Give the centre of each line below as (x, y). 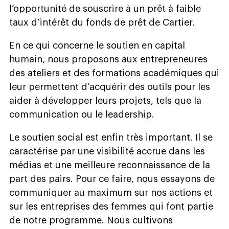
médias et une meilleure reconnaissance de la (110, 165)
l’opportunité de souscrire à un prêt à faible (105, 8)
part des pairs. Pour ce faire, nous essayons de (112, 179)
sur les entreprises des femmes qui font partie (111, 206)
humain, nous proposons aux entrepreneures (108, 59)
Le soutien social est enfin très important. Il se (111, 137)
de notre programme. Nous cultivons (91, 220)
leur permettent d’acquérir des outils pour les (110, 87)
